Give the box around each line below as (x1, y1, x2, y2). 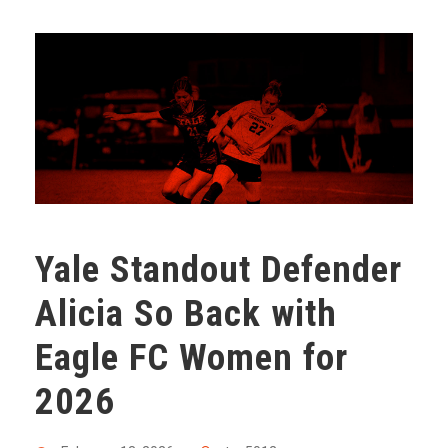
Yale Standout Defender (35, 248, 402, 292)
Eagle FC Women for (35, 336, 348, 380)
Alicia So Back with (35, 292, 337, 336)
